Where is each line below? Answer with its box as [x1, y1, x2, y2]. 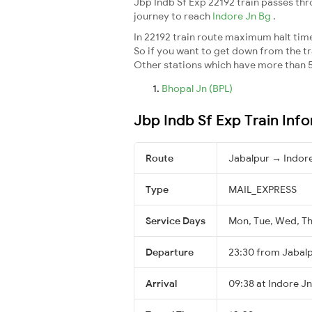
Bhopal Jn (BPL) [162, 81, 233, 95]
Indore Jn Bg [212, 9, 273, 22]
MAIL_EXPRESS [228, 182, 297, 196]
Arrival [146, 276, 177, 290]
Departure [146, 245, 194, 258]
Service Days [146, 214, 205, 227]
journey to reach [134, 9, 212, 22]
